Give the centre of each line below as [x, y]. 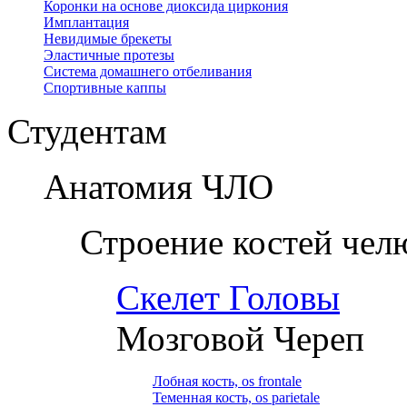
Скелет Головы [228, 298]
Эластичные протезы [109, 55]
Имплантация [86, 23]
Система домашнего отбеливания [148, 72]
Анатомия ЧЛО [159, 187]
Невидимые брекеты [108, 39]
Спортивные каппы [105, 88]
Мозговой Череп [240, 339]
